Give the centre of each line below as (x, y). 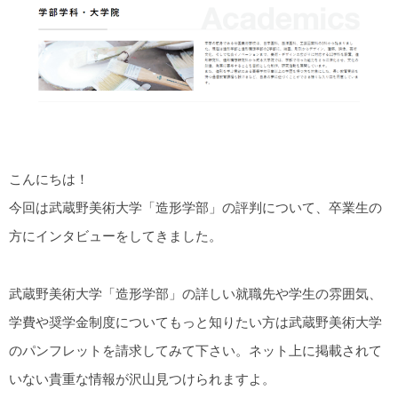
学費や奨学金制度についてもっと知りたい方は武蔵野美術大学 (195, 322)
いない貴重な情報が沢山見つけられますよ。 (142, 378)
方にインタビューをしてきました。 (115, 236)
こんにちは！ (49, 179)
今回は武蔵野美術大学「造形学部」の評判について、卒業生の (195, 208)
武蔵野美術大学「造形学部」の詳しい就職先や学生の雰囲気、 (195, 293)
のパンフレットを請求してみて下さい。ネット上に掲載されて (195, 350)
